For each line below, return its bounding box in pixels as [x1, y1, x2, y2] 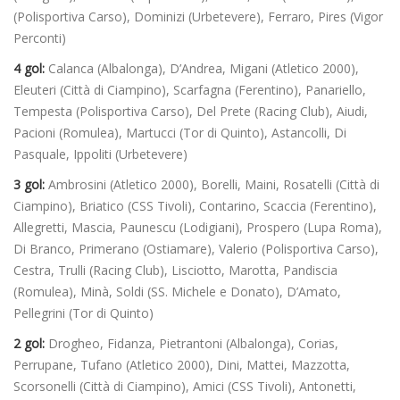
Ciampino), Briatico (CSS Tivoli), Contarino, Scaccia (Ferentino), [13, 197, 377, 215]
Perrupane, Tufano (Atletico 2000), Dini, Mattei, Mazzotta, [13, 356, 350, 374]
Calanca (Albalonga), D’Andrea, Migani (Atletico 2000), [45, 60, 359, 78]
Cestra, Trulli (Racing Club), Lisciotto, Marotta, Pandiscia [13, 262, 337, 279]
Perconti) [13, 29, 66, 47]
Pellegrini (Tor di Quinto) [13, 304, 154, 322]
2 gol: [13, 335, 45, 353]
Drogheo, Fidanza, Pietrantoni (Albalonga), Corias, [45, 335, 338, 353]
